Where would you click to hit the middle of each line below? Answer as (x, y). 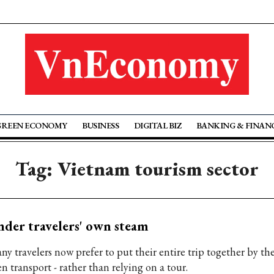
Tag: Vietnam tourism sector (137, 169)
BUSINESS (101, 125)
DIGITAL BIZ (157, 125)
